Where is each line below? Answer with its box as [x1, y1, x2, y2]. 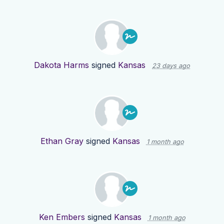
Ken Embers [38, 212, 85, 222]
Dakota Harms [34, 60, 89, 70]
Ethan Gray [40, 136, 83, 146]
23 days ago [152, 62, 190, 70]
